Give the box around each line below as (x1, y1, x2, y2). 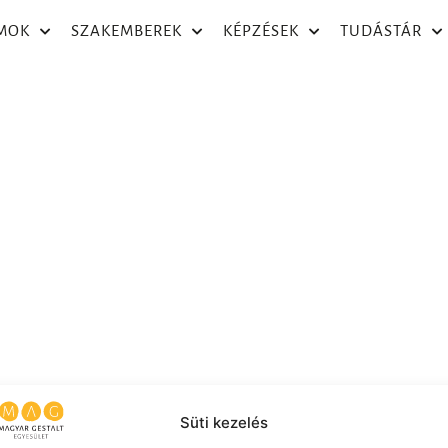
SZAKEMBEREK (71, 22, 182, 39)
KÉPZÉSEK (223, 22, 299, 39)
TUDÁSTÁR (340, 22, 422, 39)
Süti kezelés (179, 413, 268, 432)
